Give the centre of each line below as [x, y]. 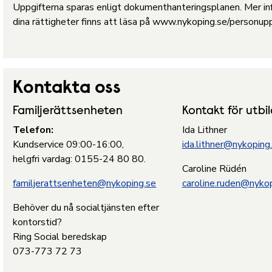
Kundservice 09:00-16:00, [69, 144]
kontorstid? [38, 222]
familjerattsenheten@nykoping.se [85, 183]
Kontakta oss [67, 89]
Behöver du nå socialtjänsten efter [86, 208]
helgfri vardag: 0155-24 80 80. [80, 159]
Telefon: [33, 130]
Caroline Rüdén [214, 169]
